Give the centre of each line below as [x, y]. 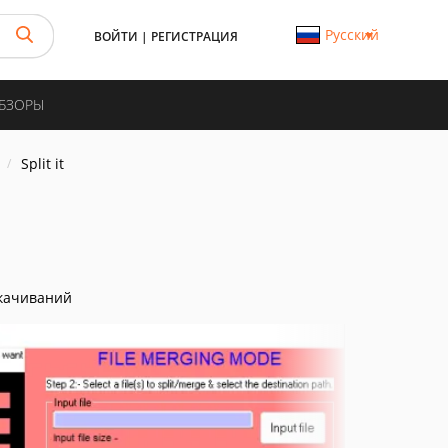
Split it [42, 163]
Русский [351, 34]
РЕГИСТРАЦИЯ [194, 36]
